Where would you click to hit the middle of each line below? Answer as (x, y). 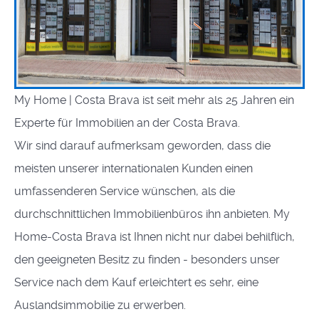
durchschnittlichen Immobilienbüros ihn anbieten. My (152, 214)
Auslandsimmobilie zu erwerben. (101, 305)
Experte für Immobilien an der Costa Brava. (127, 123)
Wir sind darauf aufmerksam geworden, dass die (142, 146)
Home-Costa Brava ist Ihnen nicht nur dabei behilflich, (155, 237)
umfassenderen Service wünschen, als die (125, 192)
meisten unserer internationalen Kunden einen (134, 169)
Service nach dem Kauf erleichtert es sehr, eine (136, 283)
